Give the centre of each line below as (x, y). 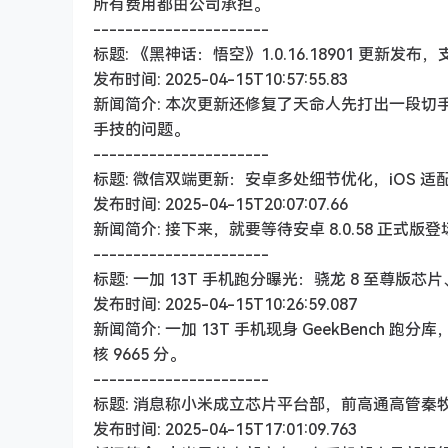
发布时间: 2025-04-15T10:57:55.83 (220, 79)
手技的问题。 (141, 129)
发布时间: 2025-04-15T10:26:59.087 (225, 304)
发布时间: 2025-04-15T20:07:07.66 (220, 204)
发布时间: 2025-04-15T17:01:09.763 (225, 429)
